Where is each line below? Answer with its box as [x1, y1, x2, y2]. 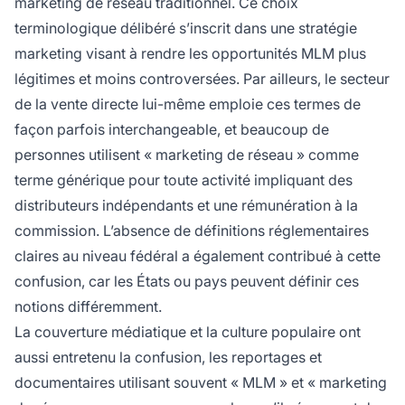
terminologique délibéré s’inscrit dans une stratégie [14, 19, 357, 38]
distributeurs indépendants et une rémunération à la [14, 196, 358, 215]
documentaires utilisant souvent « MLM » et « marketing [14, 373, 387, 392]
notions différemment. [14, 297, 162, 316]
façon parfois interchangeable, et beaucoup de [14, 120, 329, 139]
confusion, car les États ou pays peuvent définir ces [14, 272, 359, 291]
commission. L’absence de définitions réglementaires [14, 221, 369, 240]
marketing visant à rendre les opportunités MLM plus [14, 44, 366, 63]
